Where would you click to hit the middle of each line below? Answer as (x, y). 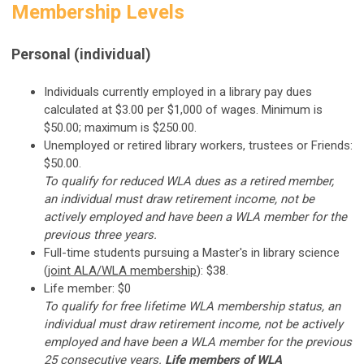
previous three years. (100, 234)
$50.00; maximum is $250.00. (120, 127)
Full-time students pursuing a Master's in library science (192, 252)
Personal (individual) (81, 54)
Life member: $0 (87, 288)
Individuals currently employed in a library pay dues (178, 91)
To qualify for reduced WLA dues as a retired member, (189, 181)
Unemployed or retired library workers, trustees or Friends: (198, 145)
